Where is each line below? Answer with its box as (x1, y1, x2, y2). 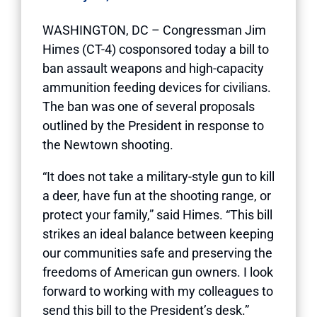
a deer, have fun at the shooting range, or (42, 188, 271, 203)
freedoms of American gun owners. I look (42, 264, 273, 279)
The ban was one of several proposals (42, 98, 255, 114)
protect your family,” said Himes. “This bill (42, 207, 272, 222)
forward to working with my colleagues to (42, 283, 273, 299)
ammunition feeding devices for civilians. (42, 79, 271, 95)
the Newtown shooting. (42, 137, 173, 152)
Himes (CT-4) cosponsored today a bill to (42, 41, 269, 57)
